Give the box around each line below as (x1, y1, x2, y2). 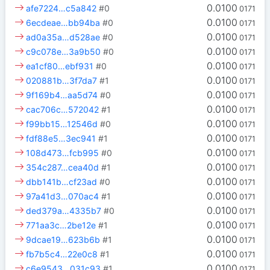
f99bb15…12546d (26, 119, 98, 130)
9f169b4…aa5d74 (26, 90, 98, 101)
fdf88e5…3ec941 (26, 133, 96, 144)
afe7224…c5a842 (26, 3, 97, 14)
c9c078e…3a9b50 (26, 46, 101, 57)
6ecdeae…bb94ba (26, 17, 101, 28)
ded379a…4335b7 (26, 206, 102, 216)
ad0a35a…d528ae (26, 32, 101, 43)
